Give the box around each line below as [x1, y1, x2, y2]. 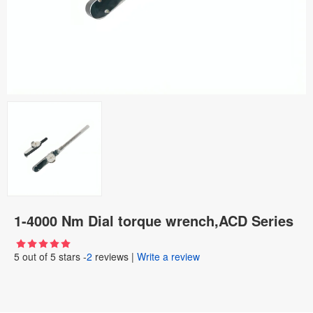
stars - [56, 249, 87, 263]
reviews [92, 249, 131, 263]
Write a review [137, 249, 200, 263]
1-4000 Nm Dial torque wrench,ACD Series [14, 210, 293, 231]
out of [20, 249, 50, 263]
